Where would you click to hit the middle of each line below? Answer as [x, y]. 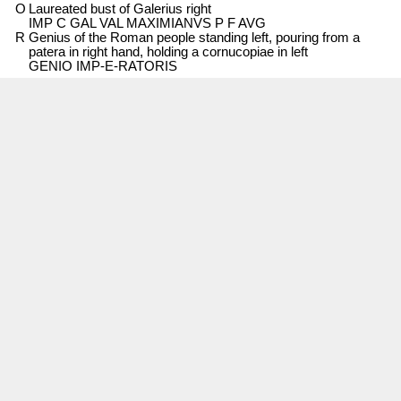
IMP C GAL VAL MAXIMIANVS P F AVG [147, 23]
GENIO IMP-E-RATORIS [102, 66]
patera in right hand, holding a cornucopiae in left [168, 51]
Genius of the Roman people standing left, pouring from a [194, 37]
